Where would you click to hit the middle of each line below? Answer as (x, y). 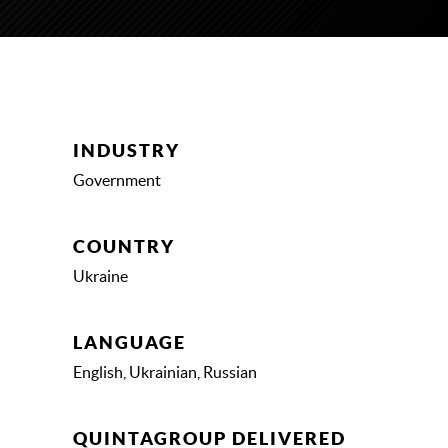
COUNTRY (124, 247)
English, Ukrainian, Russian (165, 372)
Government (117, 180)
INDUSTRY (126, 151)
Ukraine (100, 276)
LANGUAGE (129, 343)
